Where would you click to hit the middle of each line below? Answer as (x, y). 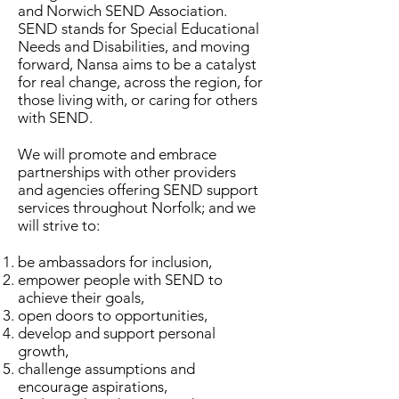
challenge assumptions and (106, 369)
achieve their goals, (81, 297)
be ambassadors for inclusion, (115, 262)
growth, (43, 351)
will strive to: (59, 225)
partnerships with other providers (127, 172)
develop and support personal (117, 333)
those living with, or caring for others (138, 100)
